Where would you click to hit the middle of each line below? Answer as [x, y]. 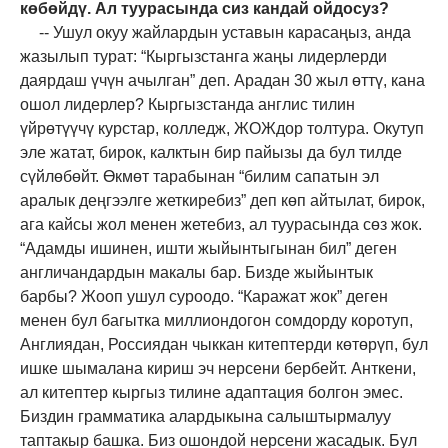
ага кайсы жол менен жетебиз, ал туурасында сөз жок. [221, 224]
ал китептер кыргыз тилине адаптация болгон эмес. [211, 392]
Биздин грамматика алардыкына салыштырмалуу [205, 416]
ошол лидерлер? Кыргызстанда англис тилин [187, 104]
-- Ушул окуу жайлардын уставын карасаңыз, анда [224, 32]
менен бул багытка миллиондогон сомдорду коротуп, [216, 320]
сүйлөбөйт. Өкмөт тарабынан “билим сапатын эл [199, 176]
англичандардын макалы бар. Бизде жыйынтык [196, 272]
